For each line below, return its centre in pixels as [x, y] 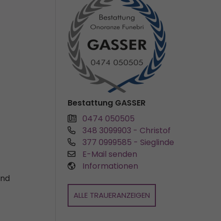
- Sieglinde [154, 142]
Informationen [110, 166]
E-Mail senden [110, 154]
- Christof [152, 130]
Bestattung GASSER [107, 103]
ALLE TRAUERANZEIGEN [112, 195]
